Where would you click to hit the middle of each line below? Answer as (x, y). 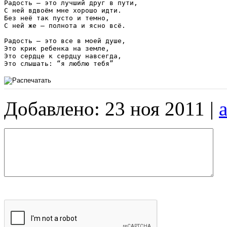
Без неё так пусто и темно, (59, 18)
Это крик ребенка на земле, (59, 48)
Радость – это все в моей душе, (67, 41)
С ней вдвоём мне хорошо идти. (63, 10)
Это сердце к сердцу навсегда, (63, 56)
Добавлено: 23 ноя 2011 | (111, 108)
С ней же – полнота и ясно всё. (65, 25)
